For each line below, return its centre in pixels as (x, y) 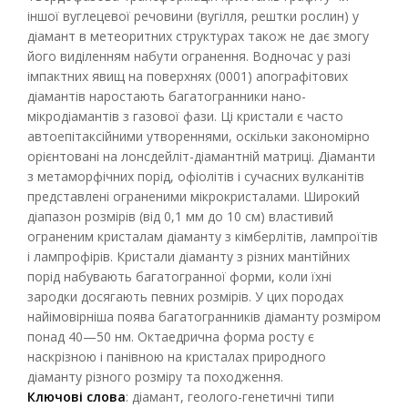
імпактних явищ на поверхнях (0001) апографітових (188, 76)
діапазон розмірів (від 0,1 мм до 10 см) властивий (180, 216)
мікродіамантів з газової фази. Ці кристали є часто (185, 116)
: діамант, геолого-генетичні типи (230, 397)
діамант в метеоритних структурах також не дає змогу (198, 36)
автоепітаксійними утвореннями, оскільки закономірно (199, 136)
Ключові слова (76, 397)
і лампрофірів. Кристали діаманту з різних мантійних (189, 256)
